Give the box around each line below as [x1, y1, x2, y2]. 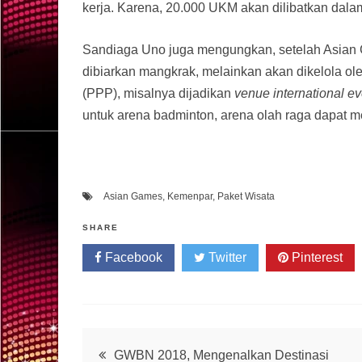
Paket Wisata [217, 190, 275, 202]
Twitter [205, 250, 246, 264]
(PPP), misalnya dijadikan [82, 86, 234, 100]
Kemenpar [167, 190, 213, 202]
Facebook [102, 250, 162, 264]
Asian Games [103, 190, 162, 202]
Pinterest [288, 250, 343, 264]
